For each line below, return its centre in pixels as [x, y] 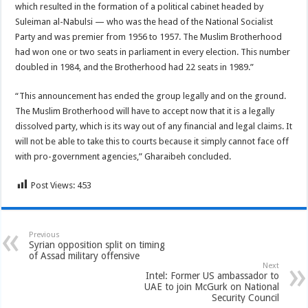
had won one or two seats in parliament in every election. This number [153, 52]
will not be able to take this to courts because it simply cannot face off [152, 141]
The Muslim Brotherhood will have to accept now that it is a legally [145, 111]
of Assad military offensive [85, 255]
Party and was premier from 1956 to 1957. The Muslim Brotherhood [149, 36]
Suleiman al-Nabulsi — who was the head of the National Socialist [144, 21]
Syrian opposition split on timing [97, 244]
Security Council [245, 297]
